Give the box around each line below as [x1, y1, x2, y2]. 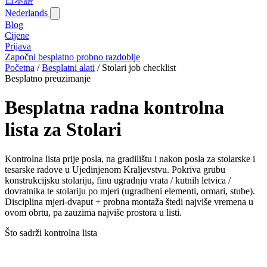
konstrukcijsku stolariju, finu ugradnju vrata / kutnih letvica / [5, 175, 231, 185]
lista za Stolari [5, 119, 122, 141]
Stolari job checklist [102, 63, 176, 73]
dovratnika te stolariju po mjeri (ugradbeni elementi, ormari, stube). [5, 185, 255, 196]
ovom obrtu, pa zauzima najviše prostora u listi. [5, 207, 182, 218]
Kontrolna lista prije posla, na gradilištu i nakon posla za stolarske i [5, 153, 255, 164]
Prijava [5, 41, 31, 51]
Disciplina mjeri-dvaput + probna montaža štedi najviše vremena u [5, 196, 253, 207]
